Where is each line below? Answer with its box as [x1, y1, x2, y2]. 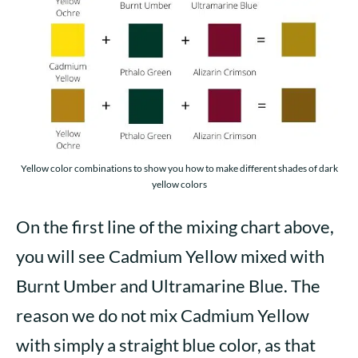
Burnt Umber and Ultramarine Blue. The [16, 275, 320, 297]
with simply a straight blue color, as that [16, 334, 316, 356]
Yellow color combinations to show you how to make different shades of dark [20, 162, 338, 175]
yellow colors [151, 178, 207, 191]
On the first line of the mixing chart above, [16, 216, 334, 238]
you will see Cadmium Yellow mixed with [16, 245, 324, 268]
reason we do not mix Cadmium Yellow [16, 304, 309, 327]
